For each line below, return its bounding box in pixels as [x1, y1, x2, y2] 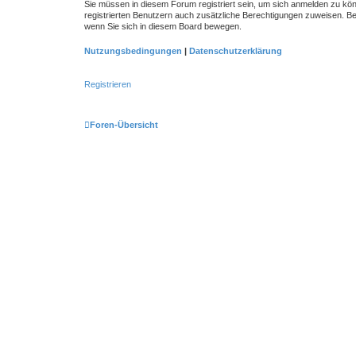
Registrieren [84, 79, 131, 89]
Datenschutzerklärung [189, 45, 282, 56]
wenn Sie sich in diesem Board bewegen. [84, 21, 242, 31]
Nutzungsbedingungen [84, 45, 182, 56]
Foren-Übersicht [90, 119, 158, 130]
